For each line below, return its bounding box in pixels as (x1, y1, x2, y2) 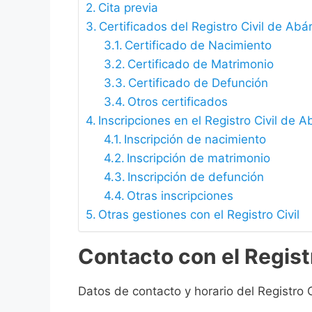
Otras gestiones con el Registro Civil (98, 208, 300, 222)
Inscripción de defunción (127, 170, 264, 185)
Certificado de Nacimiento (124, 38, 272, 53)
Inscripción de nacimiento (123, 132, 266, 147)
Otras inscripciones (126, 189, 233, 203)
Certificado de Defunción (127, 76, 268, 91)
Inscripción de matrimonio (126, 151, 270, 166)
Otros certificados (127, 95, 228, 109)
